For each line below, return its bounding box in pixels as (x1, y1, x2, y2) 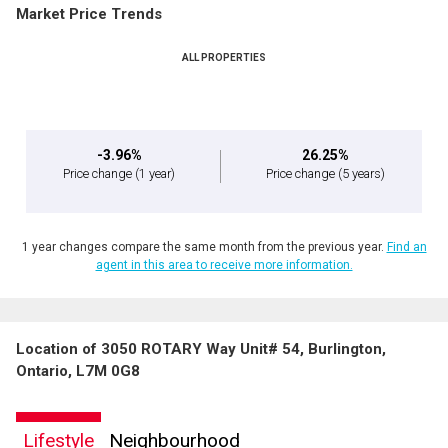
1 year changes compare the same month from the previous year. (21, 240, 387, 255)
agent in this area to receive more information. (95, 258, 353, 273)
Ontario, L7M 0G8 (16, 362, 140, 381)
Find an (386, 240, 427, 255)
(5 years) (337, 166, 385, 182)
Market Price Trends (16, 5, 162, 24)
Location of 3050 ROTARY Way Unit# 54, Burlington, (16, 340, 386, 359)
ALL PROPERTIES (182, 52, 266, 64)
